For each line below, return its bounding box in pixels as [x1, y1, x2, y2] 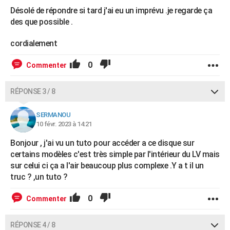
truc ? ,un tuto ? [10, 172, 68, 182]
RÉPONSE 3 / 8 [10, 87, 55, 95]
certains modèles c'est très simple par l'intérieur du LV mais [10, 149, 220, 159]
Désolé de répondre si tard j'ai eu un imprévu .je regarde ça [10, 6, 212, 15]
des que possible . [10, 17, 72, 27]
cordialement [10, 39, 59, 48]
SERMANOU [36, 111, 70, 119]
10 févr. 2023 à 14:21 [36, 120, 92, 128]
